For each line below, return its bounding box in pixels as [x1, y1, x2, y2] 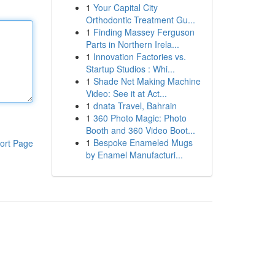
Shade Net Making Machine [93, 75, 201, 87]
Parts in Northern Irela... [85, 38, 179, 50]
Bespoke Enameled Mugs [93, 136, 193, 149]
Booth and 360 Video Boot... [85, 124, 195, 136]
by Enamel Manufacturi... [85, 149, 183, 161]
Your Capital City [93, 1, 158, 14]
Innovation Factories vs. [93, 50, 186, 63]
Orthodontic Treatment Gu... [85, 14, 195, 26]
